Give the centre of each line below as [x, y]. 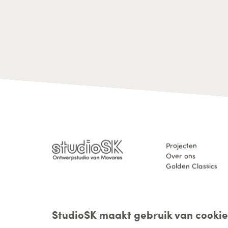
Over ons [181, 155]
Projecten [181, 145]
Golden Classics [192, 166]
